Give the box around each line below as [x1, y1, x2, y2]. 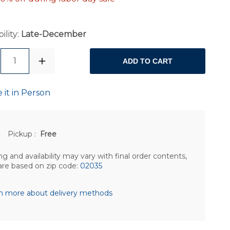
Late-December [21, 29, 86, 40]
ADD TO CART [123, 57, 173, 66]
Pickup [8, 129, 35, 139]
